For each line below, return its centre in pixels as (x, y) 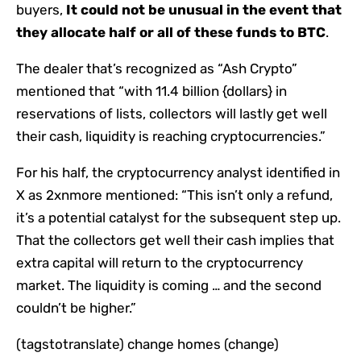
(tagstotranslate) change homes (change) (147, 344)
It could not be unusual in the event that (204, 10)
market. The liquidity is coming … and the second (169, 286)
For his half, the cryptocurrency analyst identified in (178, 173)
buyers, (41, 10)
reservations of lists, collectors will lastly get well (172, 114)
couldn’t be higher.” (76, 308)
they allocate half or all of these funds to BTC (171, 33)
